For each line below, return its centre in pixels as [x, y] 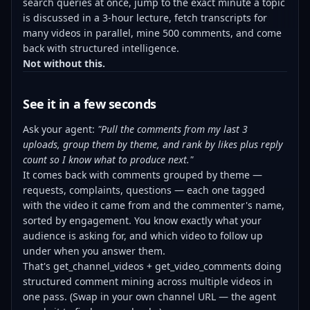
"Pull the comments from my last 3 [173, 129]
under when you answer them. [94, 251]
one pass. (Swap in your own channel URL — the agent [149, 297]
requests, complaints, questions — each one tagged [144, 190]
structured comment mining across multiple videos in [148, 281]
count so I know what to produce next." [108, 159]
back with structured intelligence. [101, 48]
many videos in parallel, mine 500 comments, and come [152, 33]
